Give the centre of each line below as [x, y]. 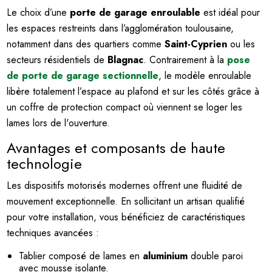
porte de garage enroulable [135, 12]
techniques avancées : [53, 233]
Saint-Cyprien [196, 44]
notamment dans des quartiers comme [86, 44]
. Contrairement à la [185, 59]
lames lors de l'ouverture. [59, 123]
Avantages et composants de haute [116, 148]
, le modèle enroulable [205, 75]
